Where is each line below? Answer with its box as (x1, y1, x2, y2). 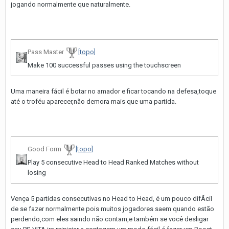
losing (28, 169, 46, 177)
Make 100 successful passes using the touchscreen (28, 61, 181, 70)
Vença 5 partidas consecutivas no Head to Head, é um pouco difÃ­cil (11, 195, 212, 203)
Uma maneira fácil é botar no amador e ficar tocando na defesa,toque (11, 87, 216, 96)
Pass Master (28, 48, 64, 56)
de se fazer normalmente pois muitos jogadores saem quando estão (11, 205, 214, 213)
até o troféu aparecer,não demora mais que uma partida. (11, 98, 176, 106)
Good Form (28, 145, 61, 153)
